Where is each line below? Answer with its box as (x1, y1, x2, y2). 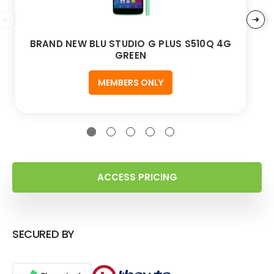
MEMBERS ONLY (98, 76, 163, 89)
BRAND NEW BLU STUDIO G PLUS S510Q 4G (29, 37, 232, 50)
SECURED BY (12, 226, 75, 242)
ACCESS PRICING (97, 170, 177, 183)
